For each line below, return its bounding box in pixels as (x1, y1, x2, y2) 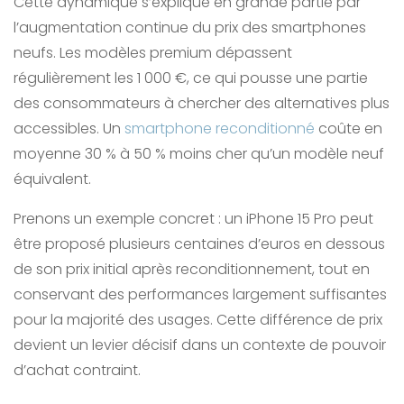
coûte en (315, 118, 382, 140)
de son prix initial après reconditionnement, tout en (14, 259, 370, 280)
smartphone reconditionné (124, 118, 315, 140)
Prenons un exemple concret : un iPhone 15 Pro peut (14, 208, 373, 230)
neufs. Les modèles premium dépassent (14, 42, 292, 64)
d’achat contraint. (14, 360, 141, 381)
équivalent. (14, 169, 91, 190)
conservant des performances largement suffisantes (14, 284, 387, 306)
